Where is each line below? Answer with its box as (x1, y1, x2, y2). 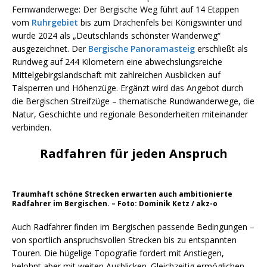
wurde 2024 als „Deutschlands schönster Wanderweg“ (12, 30, 221, 41)
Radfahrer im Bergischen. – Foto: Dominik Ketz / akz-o (12, 198, 218, 209)
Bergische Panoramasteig (88, 43, 195, 54)
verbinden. (12, 122, 51, 133)
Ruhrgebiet (32, 17, 78, 28)
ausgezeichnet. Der (12, 43, 88, 54)
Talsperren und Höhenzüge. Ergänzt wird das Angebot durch (12, 82, 243, 94)
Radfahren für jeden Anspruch (39, 145, 228, 162)
